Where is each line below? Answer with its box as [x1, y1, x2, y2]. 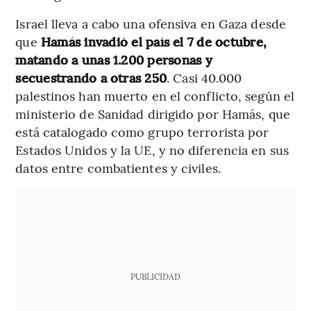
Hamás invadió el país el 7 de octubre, [37, 33, 267, 51]
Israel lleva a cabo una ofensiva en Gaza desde [15, 15, 286, 33]
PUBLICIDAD [130, 271, 180, 283]
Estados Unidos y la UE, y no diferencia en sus [15, 141, 289, 159]
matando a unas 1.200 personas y [15, 51, 212, 69]
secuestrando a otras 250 [15, 69, 167, 87]
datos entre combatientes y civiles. [15, 159, 221, 177]
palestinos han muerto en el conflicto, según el [15, 87, 295, 105]
